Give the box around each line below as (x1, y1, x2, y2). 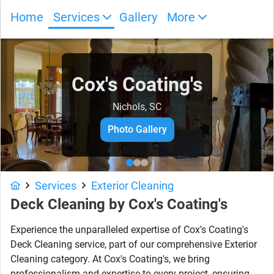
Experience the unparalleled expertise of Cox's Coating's (10, 223, 248, 235)
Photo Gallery (107, 124, 167, 136)
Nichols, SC (113, 101, 161, 113)
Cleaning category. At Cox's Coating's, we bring (10, 253, 210, 265)
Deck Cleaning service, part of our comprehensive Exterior (10, 238, 257, 250)
